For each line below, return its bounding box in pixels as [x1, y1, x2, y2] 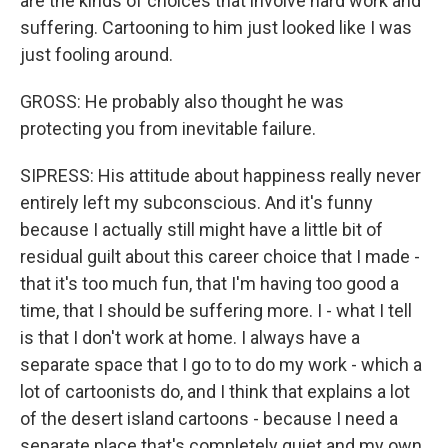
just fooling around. [20, 44, 173, 65]
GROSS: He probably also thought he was [20, 91, 344, 112]
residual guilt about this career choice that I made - [20, 246, 420, 267]
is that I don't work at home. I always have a [20, 327, 360, 348]
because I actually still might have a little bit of [20, 219, 383, 240]
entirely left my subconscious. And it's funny [20, 192, 373, 213]
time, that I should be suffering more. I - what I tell [20, 300, 412, 321]
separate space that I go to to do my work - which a [20, 354, 422, 375]
